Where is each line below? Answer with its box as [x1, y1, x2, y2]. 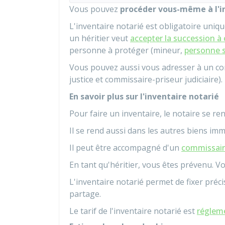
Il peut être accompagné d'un [69, 142, 181, 153]
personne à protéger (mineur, [69, 45, 184, 56]
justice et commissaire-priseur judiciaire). [69, 74, 222, 85]
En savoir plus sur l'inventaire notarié [69, 91, 219, 102]
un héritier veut [69, 33, 130, 44]
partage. [69, 188, 101, 199]
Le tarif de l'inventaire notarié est [69, 205, 197, 216]
